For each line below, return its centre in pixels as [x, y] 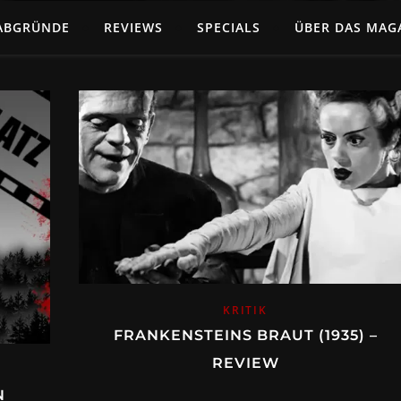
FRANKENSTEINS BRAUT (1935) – [245, 335]
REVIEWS [133, 27]
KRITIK [245, 310]
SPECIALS [228, 27]
